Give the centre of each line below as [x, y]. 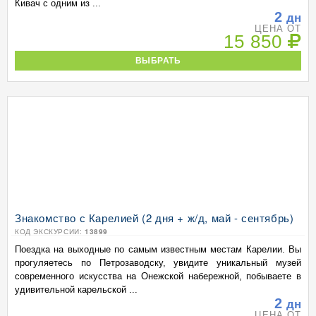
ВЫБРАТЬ [158, 60]
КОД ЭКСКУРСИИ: [50, 231]
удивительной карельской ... [76, 290]
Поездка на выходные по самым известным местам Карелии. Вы [158, 249]
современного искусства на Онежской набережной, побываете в [158, 276]
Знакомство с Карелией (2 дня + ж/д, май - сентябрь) [154, 218]
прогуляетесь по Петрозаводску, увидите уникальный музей [158, 263]
